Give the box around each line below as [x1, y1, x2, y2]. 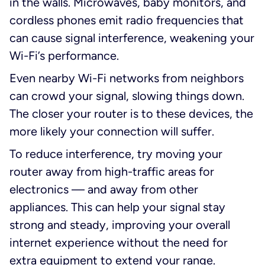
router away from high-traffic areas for [9, 164, 214, 179]
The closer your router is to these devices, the [9, 106, 253, 121]
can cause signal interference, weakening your [9, 31, 254, 46]
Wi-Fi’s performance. [9, 49, 119, 63]
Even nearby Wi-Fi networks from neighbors [9, 71, 244, 86]
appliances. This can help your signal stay [9, 200, 225, 215]
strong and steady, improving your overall [9, 218, 230, 232]
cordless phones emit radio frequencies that [9, 13, 244, 28]
